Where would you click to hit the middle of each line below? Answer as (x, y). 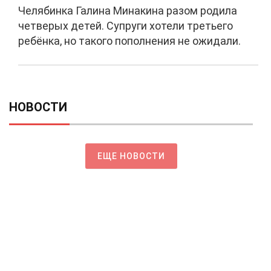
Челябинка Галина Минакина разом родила (128, 11)
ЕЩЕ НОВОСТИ (131, 156)
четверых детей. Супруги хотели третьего (126, 26)
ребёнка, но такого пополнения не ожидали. (129, 41)
